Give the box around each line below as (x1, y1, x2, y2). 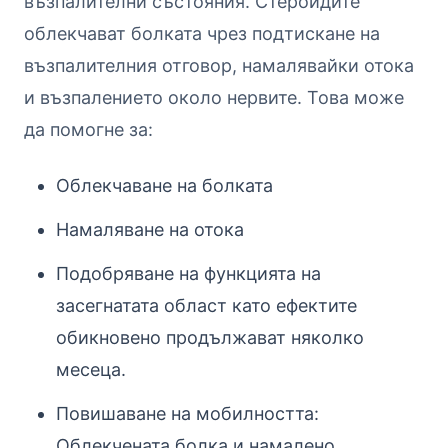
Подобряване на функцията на (56, 262, 321, 284)
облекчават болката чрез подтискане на (24, 22, 380, 44)
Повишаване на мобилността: (56, 402, 319, 424)
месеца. (56, 358, 126, 380)
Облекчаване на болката (56, 174, 273, 196)
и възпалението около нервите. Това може (24, 86, 404, 108)
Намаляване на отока (56, 218, 244, 240)
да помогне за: (24, 118, 153, 140)
